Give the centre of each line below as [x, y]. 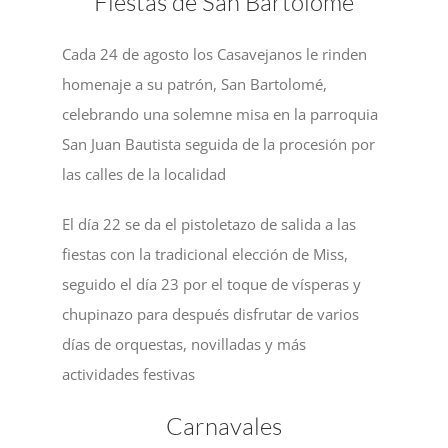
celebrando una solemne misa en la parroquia [220, 113]
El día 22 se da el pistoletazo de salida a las [209, 223]
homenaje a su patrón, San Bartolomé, [195, 83]
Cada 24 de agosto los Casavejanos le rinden [215, 53]
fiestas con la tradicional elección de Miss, [205, 253]
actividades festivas [129, 373]
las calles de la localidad [144, 173]
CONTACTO [55, 308]
